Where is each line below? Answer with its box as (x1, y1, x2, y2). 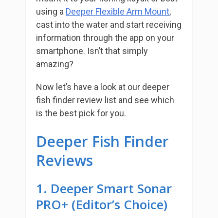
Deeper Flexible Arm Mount (66, 6, 169, 17)
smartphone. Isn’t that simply (36, 46, 148, 56)
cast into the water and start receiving (36, 19, 182, 30)
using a (36, 6, 66, 17)
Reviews (36, 150, 97, 171)
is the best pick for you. (36, 108, 126, 119)
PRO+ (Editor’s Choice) (36, 196, 167, 214)
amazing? (36, 59, 73, 70)
